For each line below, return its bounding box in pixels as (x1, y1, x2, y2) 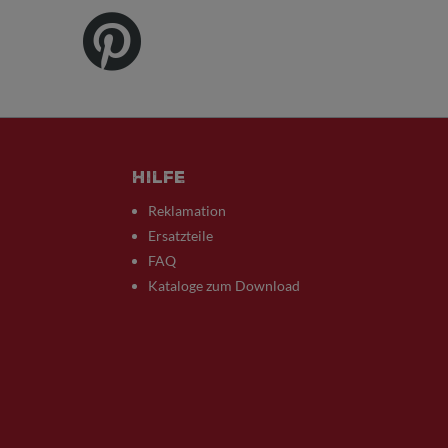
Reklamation (148, 202, 226, 219)
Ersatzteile (148, 227, 213, 244)
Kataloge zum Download (148, 277, 300, 294)
